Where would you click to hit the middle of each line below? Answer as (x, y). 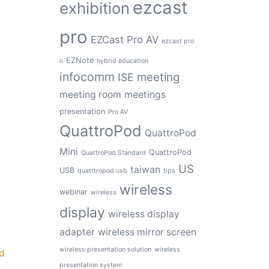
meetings (145, 95)
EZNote (80, 60)
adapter (77, 232)
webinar (73, 192)
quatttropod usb (102, 171)
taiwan (145, 170)
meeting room (90, 95)
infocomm (87, 77)
